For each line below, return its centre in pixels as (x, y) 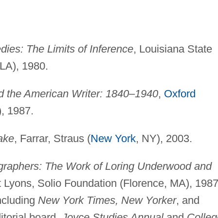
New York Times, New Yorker (107, 200)
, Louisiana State (173, 49)
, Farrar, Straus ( (52, 138)
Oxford (180, 93)
